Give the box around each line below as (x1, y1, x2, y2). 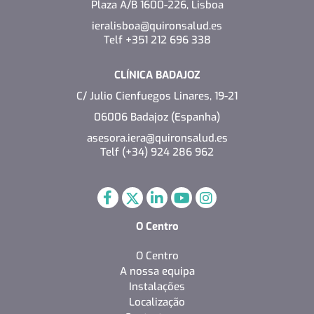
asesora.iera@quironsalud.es (86, 130, 228, 145)
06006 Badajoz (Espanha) (94, 109, 220, 124)
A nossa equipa (119, 264, 195, 278)
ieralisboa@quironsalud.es (92, 18, 222, 33)
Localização (129, 294, 185, 309)
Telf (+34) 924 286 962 (100, 144, 214, 159)
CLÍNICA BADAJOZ (114, 67, 200, 82)
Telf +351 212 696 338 (103, 32, 211, 47)
